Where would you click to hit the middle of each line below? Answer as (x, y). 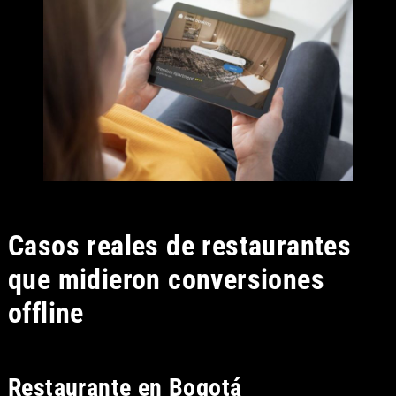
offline (46, 312)
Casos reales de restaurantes (179, 245)
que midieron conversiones (166, 279)
